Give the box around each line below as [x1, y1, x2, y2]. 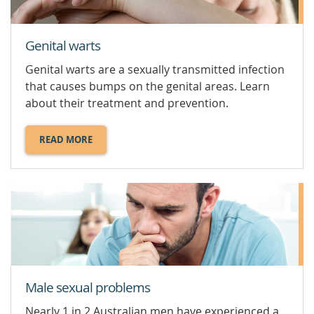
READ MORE [39, 133, 93, 146]
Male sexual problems [25, 278, 150, 296]
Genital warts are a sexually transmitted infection [25, 62, 285, 78]
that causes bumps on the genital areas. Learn [25, 78, 270, 95]
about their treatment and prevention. [25, 95, 228, 111]
